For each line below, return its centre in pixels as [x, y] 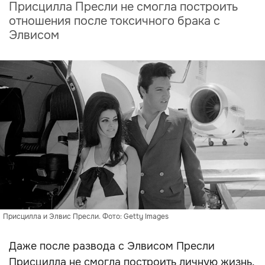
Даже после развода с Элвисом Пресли [112, 246]
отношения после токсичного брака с [114, 21]
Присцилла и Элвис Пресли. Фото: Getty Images [86, 216]
